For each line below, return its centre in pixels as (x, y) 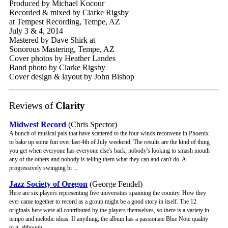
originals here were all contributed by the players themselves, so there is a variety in (109, 210)
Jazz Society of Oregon (48, 184)
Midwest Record (38, 125)
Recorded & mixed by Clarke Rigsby (69, 12)
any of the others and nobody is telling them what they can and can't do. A (97, 160)
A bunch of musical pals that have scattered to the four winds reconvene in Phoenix (109, 134)
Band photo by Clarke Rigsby (57, 67)
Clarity (69, 105)
